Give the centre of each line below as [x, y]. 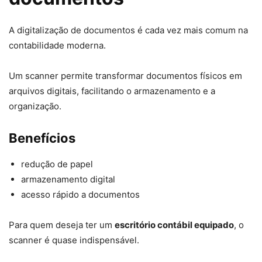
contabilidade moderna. [57, 46]
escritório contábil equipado [174, 225]
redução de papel [57, 164]
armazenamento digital [68, 180]
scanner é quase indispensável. [74, 240]
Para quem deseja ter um [62, 225]
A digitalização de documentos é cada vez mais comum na [128, 30]
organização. [35, 106]
